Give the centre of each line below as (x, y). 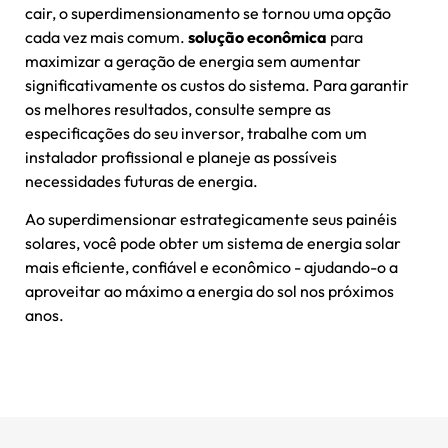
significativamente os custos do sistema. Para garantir (217, 85)
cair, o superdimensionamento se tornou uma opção (208, 13)
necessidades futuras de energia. (141, 181)
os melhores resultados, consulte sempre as (178, 109)
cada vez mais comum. (106, 37)
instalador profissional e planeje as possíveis (181, 157)
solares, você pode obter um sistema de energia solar (213, 243)
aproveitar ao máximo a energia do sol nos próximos (209, 291)
